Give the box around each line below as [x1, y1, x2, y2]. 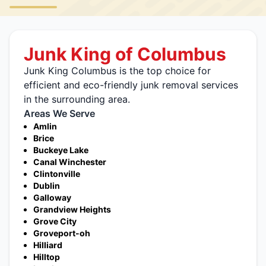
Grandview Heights [33, 204, 111, 214]
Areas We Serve [24, 107, 95, 119]
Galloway [33, 192, 71, 202]
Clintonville [33, 169, 80, 179]
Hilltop [33, 252, 60, 262]
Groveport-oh [33, 228, 90, 238]
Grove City [33, 216, 77, 226]
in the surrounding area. [24, 93, 130, 105]
